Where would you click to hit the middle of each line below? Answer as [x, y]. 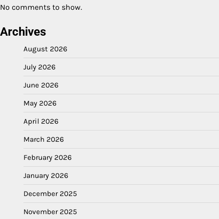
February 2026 [48, 157]
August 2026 [45, 49]
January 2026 [46, 175]
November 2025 [50, 211]
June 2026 [41, 85]
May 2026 [40, 103]
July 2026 [40, 67]
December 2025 [50, 193]
